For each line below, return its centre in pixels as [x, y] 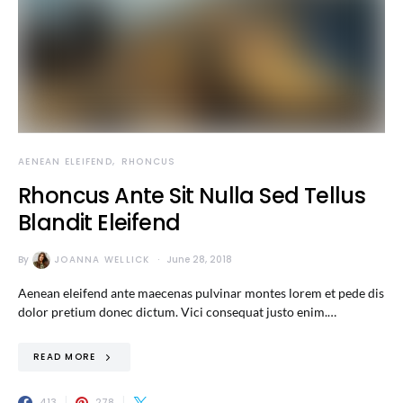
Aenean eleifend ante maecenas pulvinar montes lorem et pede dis [201, 292]
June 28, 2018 [199, 260]
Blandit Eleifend [99, 222]
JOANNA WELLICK [102, 260]
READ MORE [65, 357]
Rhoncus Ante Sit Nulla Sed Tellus [192, 195]
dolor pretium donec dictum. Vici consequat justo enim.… [177, 311]
